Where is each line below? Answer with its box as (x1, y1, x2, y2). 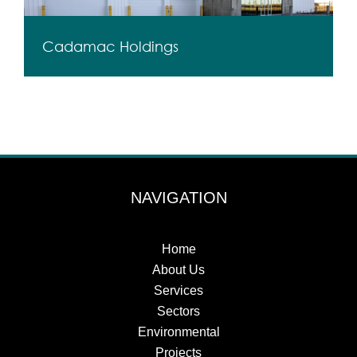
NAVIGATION (130, 189, 227, 207)
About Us (152, 263, 205, 277)
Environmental (137, 325, 220, 339)
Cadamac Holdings (42, 37, 178, 56)
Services (154, 284, 203, 298)
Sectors (157, 304, 200, 319)
